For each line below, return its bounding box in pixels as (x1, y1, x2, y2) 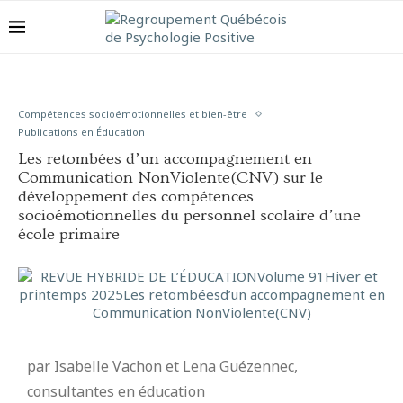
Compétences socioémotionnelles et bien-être (18, 107, 247, 121)
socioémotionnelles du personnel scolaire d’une (18, 206, 361, 225)
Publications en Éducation (18, 125, 145, 139)
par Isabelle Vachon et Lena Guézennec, (27, 356, 298, 376)
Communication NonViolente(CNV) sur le (18, 168, 323, 187)
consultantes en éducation (27, 381, 205, 401)
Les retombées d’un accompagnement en (18, 149, 312, 168)
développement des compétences (18, 187, 254, 206)
